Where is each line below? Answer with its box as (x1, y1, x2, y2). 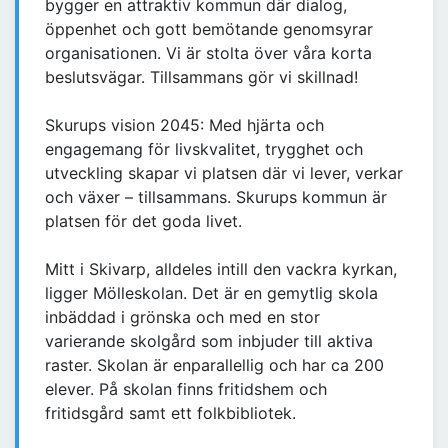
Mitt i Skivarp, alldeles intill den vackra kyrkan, (45, 259, 397, 280)
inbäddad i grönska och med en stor (45, 307, 320, 328)
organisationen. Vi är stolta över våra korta (45, 43, 372, 64)
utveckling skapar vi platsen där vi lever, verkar (45, 163, 403, 184)
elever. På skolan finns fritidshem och (45, 379, 327, 400)
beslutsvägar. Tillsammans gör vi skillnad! (45, 67, 358, 88)
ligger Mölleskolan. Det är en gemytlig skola (45, 283, 378, 304)
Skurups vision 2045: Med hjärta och (45, 115, 324, 136)
